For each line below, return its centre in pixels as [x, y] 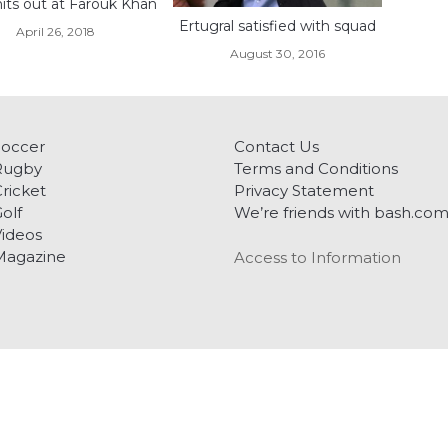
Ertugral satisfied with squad [278, 26]
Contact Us [276, 147]
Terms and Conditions [316, 169]
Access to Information [317, 258]
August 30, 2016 [278, 54]
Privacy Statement [304, 191]
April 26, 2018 [56, 31]
